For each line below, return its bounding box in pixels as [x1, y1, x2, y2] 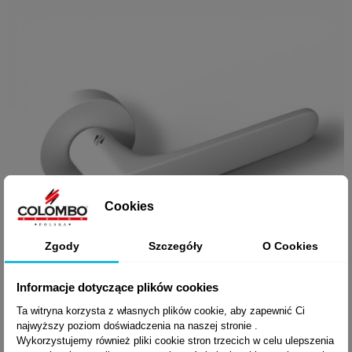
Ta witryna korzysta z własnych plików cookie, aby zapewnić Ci [16, 304, 305, 317]
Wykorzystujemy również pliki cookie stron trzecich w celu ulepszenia [16, 334, 334, 346]
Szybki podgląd [141, 325, 230, 339]
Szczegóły [148, 239, 203, 252]
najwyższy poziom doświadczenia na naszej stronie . [16, 319, 258, 332]
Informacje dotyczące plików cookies [16, 280, 218, 294]
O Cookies [262, 239, 318, 252]
